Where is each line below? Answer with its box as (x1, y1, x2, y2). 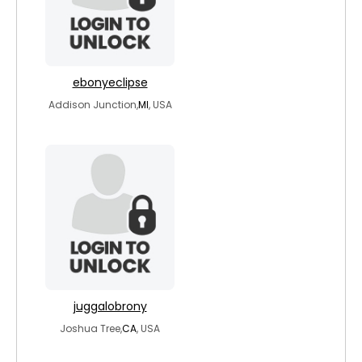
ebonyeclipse (72, 74, 148, 90)
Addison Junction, (48, 98, 138, 112)
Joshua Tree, (60, 322, 122, 335)
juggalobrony (73, 298, 147, 314)
